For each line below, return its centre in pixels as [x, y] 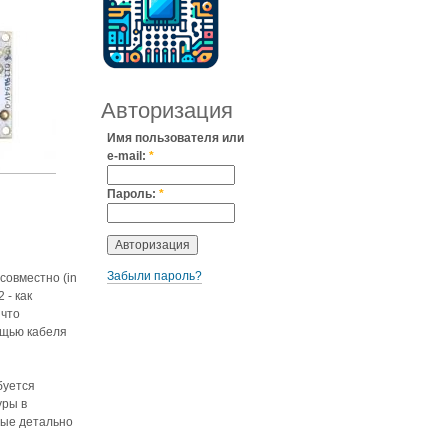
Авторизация [167, 110]
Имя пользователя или [175, 137]
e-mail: [128, 155]
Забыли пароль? [154, 275]
